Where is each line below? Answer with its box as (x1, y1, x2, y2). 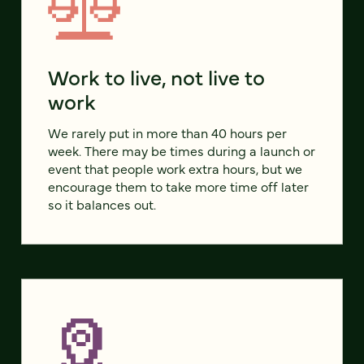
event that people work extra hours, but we (48, 159, 302, 178)
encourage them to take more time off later (48, 177, 309, 196)
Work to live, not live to (48, 62, 265, 92)
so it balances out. (48, 195, 156, 214)
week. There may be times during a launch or (48, 141, 315, 160)
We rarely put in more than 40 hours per (48, 123, 287, 142)
